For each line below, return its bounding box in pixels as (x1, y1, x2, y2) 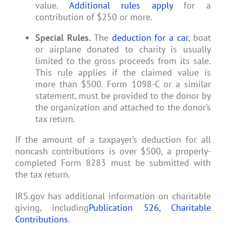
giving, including (15, 202, 89, 214)
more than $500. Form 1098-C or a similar (35, 78, 211, 90)
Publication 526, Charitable (89, 202, 211, 214)
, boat (188, 32, 211, 44)
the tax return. (15, 168, 70, 181)
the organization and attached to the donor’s (35, 101, 211, 114)
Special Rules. (35, 32, 91, 44)
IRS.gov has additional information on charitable (15, 190, 211, 202)
